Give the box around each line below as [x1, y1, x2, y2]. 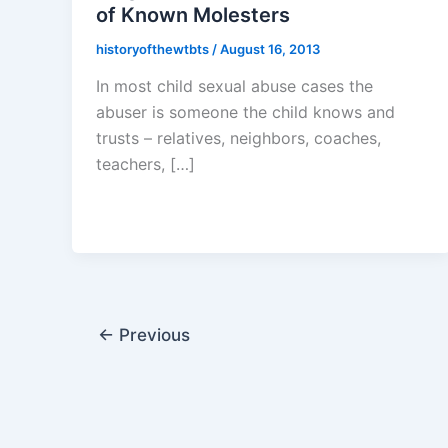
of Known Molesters [96, 2, 290, 27]
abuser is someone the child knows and [96, 102, 395, 123]
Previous [113, 324, 190, 346]
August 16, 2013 [220, 40, 320, 57]
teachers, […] [96, 154, 195, 175]
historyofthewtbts [96, 40, 212, 57]
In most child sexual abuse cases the [96, 76, 373, 97]
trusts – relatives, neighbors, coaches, [96, 128, 381, 149]
